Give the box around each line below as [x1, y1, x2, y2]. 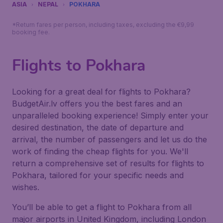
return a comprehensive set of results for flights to [12, 158, 204, 168]
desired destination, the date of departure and [12, 122, 184, 132]
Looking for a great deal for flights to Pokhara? [12, 87, 191, 97]
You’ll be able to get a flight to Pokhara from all [12, 202, 192, 212]
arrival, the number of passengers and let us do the [12, 134, 207, 144]
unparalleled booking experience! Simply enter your [12, 111, 209, 120]
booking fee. [12, 28, 50, 36]
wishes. [12, 182, 39, 192]
